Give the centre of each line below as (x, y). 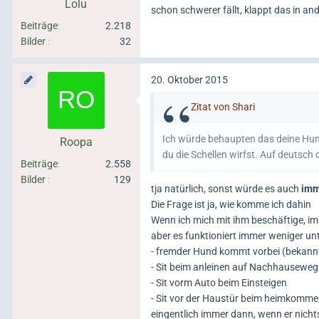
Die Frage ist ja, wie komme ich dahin (231, 204)
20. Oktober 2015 (189, 79)
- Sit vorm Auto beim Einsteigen (219, 282)
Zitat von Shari (223, 107)
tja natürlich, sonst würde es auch (226, 188)
